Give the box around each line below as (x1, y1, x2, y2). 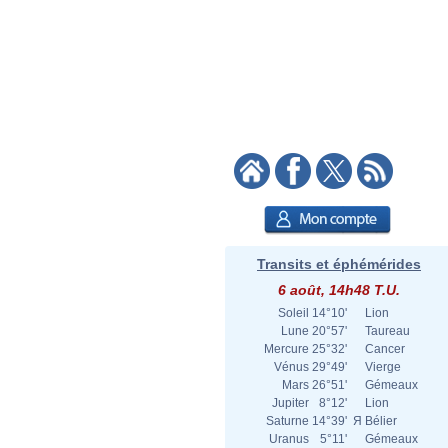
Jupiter (272, 396, 309, 410)
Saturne (266, 414, 309, 428)
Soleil (278, 306, 309, 320)
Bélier (365, 414, 397, 428)
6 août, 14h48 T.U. (278, 282, 400, 298)
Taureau (365, 324, 410, 338)
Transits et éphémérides (257, 256, 421, 272)
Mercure (264, 342, 309, 356)
